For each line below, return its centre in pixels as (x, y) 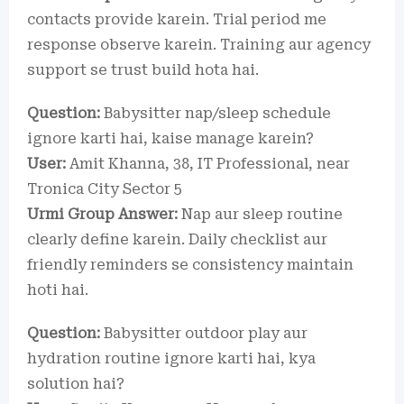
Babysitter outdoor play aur (204, 333)
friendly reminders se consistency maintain (190, 264)
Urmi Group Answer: (102, 214)
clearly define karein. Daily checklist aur (177, 239)
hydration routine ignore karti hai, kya (171, 358)
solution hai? (76, 383)
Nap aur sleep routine (260, 214)
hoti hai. (58, 289)
